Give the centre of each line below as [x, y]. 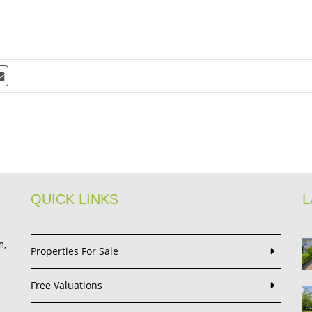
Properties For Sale [75, 251]
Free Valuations [67, 285]
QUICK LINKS [75, 199]
